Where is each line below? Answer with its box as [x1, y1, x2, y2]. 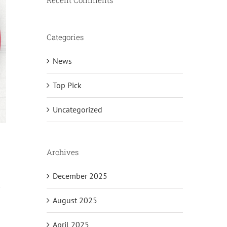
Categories [46, 32, 84, 43]
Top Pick [52, 80, 82, 91]
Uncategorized [52, 104, 102, 115]
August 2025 [52, 195, 97, 206]
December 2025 [52, 171, 107, 181]
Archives [46, 147, 79, 158]
